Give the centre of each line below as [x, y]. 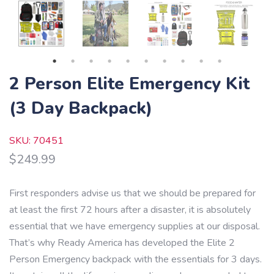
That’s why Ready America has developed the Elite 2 [122, 243]
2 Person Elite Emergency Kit [129, 84]
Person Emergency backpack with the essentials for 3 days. [135, 259]
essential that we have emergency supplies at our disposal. [135, 226]
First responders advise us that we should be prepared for [132, 193]
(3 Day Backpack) [81, 108]
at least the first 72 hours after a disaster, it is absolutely [130, 210]
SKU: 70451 [36, 141]
